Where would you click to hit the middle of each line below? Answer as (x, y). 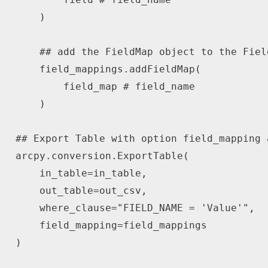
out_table (54, 191)
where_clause (63, 208)
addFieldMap (162, 69)
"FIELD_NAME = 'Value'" (183, 208)
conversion (81, 156)
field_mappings (69, 69)
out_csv (120, 191)
